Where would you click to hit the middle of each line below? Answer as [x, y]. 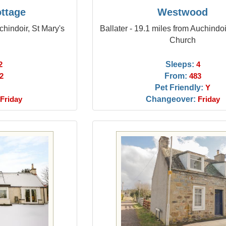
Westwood [183, 12]
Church [183, 40]
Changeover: [171, 99]
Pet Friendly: [179, 87]
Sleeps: [180, 64]
